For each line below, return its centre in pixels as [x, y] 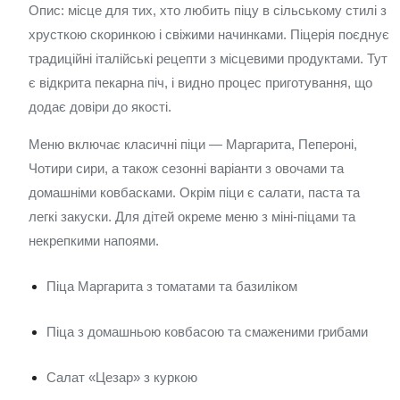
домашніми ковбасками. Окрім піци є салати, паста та [194, 192]
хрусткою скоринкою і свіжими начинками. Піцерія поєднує [209, 34]
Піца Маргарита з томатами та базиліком [172, 286]
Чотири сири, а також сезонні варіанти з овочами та [186, 168]
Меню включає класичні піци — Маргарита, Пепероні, [193, 144]
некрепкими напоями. [94, 241]
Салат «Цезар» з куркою [122, 377]
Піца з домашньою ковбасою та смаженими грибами [207, 332]
